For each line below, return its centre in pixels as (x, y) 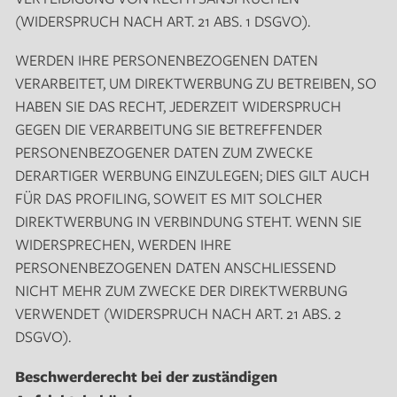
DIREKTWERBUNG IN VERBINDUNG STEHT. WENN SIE (188, 221)
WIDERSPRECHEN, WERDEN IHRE (123, 244)
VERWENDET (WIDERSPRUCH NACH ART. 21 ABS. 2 (178, 313)
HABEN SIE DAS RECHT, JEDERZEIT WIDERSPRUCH (178, 105)
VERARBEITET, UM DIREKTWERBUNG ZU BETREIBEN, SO (195, 82)
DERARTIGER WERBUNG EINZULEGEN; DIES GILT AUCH (192, 175)
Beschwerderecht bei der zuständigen (146, 376)
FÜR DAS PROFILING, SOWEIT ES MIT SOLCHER (168, 198)
